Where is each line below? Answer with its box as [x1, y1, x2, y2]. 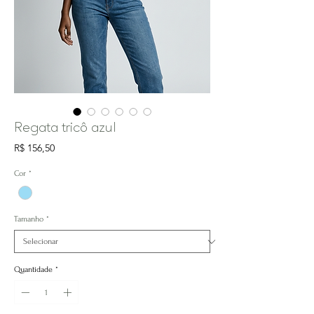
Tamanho [14, 214, 43, 224]
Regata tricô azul [14, 121, 116, 136]
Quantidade [14, 265, 53, 275]
